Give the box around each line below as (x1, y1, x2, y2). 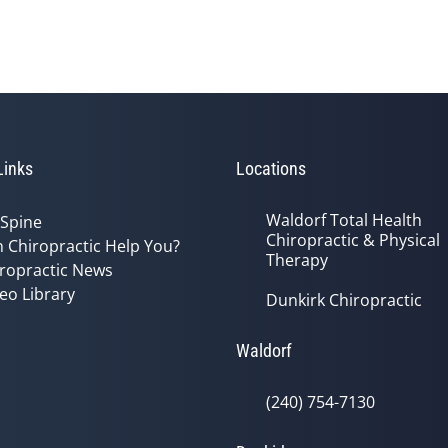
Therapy (266, 249, 328, 271)
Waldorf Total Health (266, 209, 422, 231)
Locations (236, 158, 306, 179)
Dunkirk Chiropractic (266, 289, 422, 311)
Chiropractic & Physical (266, 229, 440, 251)
